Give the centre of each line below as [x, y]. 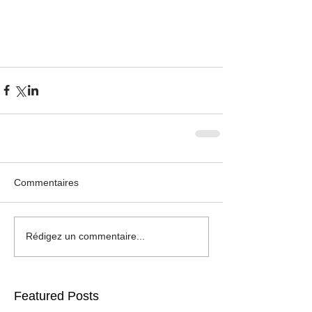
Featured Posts [56, 296]
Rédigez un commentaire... [85, 236]
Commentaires [46, 182]
